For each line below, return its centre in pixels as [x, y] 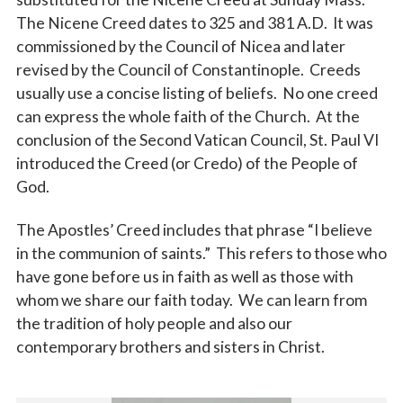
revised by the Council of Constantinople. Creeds [188, 70]
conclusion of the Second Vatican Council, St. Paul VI [197, 140]
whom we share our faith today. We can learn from [191, 300]
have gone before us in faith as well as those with [184, 277]
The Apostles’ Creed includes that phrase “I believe [194, 230]
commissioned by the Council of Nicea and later [180, 47]
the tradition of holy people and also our [154, 324]
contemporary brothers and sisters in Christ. [170, 347]
